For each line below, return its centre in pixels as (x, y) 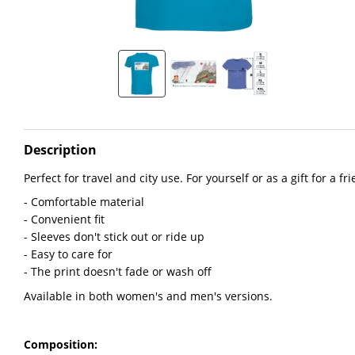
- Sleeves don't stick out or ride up (114, 237)
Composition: (61, 344)
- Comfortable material (84, 202)
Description (60, 150)
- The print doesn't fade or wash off (118, 272)
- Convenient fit (64, 219)
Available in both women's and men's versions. (148, 296)
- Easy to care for (68, 254)
